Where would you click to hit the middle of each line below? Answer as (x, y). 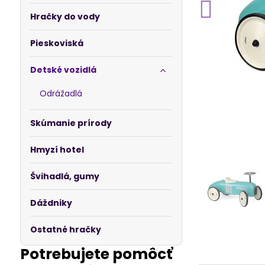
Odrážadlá (61, 93)
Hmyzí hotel (57, 150)
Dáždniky (51, 203)
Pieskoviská (56, 43)
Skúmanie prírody (71, 123)
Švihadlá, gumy (64, 176)
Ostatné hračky (65, 230)
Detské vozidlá (63, 70)
